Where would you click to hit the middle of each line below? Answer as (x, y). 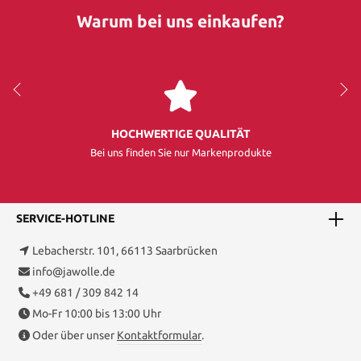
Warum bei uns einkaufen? (180, 21)
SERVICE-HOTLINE (65, 219)
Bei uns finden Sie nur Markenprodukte (180, 152)
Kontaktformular (159, 335)
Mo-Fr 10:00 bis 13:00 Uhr (97, 313)
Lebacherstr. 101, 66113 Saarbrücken (125, 250)
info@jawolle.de (74, 271)
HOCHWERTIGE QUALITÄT (180, 133)
